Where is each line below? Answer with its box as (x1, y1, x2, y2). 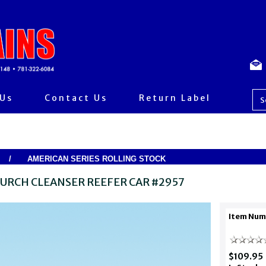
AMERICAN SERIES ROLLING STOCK (27, 154, 166, 163)
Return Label (139, 93, 211, 103)
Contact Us (45, 93, 107, 103)
